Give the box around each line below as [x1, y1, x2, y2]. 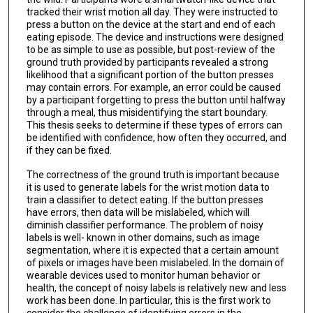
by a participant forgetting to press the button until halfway [26, 94, 286, 106]
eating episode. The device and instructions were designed [26, 31, 284, 43]
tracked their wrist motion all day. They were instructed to [26, 6, 278, 18]
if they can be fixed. [26, 145, 112, 156]
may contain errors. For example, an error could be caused [26, 82, 281, 94]
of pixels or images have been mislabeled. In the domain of [26, 256, 284, 268]
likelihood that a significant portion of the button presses [26, 69, 274, 81]
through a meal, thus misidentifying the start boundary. [26, 107, 268, 119]
